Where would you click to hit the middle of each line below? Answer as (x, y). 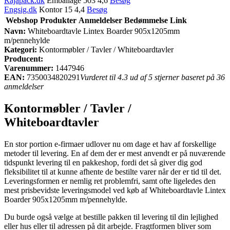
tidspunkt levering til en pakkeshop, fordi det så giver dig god (103, 162)
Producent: (24, 59)
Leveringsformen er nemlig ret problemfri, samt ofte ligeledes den (110, 181)
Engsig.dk (21, 9)
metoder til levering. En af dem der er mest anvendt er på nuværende (115, 153)
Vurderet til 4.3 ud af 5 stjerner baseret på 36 (152, 77)
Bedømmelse (146, 20)
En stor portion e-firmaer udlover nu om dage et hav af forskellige (110, 144)
